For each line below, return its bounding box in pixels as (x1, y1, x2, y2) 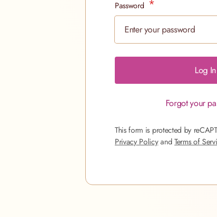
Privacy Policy (115, 136, 158, 147)
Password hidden (114, 16, 173, 29)
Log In (195, 64, 216, 77)
